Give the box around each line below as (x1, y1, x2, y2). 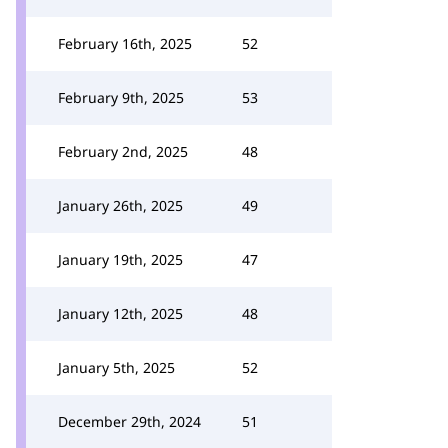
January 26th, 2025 (58, 196, 183, 215)
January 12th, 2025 (58, 304, 183, 323)
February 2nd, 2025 (58, 142, 188, 161)
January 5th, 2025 (58, 358, 175, 377)
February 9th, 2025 (58, 88, 184, 107)
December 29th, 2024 (58, 412, 201, 431)
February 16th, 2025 (58, 34, 192, 53)
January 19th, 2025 (58, 250, 183, 269)
